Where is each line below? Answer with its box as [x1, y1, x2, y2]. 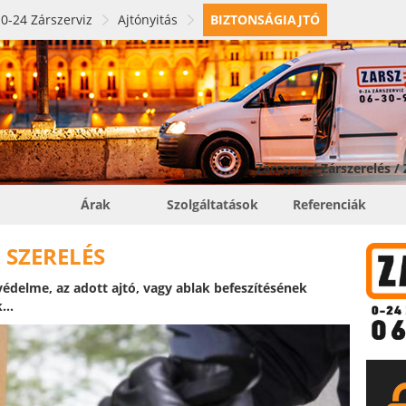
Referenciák [293, 196, 367, 213]
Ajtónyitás [118, 11, 178, 28]
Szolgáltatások [167, 196, 259, 213]
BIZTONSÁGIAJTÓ [210, 11, 320, 28]
